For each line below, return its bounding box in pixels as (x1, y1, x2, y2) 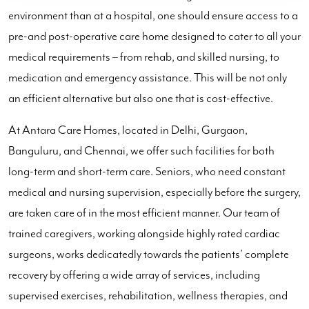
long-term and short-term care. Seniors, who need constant (8, 164, 286, 179)
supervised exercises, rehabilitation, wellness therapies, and (8, 288, 288, 303)
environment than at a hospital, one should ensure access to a (8, 8, 298, 23)
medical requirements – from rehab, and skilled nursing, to (8, 50, 279, 64)
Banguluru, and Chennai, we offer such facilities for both (8, 143, 275, 158)
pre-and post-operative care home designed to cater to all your (8, 29, 301, 43)
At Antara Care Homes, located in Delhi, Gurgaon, (8, 123, 248, 137)
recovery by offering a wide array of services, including (8, 268, 260, 282)
